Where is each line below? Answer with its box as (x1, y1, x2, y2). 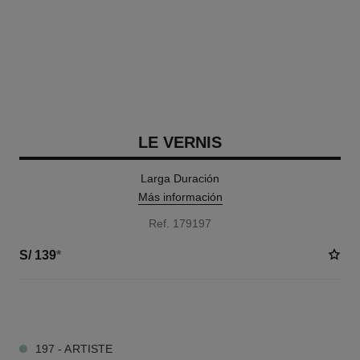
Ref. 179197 (149, 217, 211, 230)
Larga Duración (141, 172, 219, 185)
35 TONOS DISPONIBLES (18, 303, 134, 314)
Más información (137, 190, 223, 203)
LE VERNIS (138, 133, 222, 151)
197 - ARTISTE (35, 342, 113, 355)
